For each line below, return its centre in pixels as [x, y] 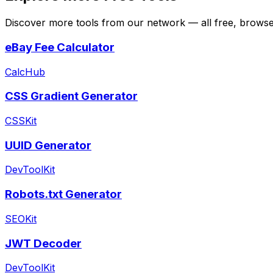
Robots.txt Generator [63, 194]
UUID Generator [48, 145]
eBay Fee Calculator [60, 47]
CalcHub [25, 72]
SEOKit [21, 218]
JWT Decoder [43, 243]
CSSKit [21, 121]
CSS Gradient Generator [71, 96]
